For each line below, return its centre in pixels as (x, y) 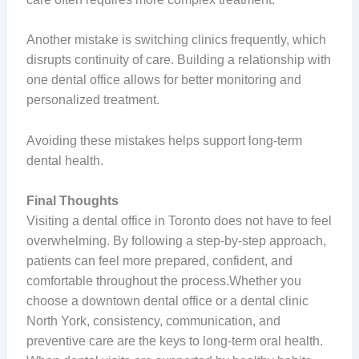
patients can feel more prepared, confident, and (159, 261)
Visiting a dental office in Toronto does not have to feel (179, 221)
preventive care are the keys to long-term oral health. (174, 341)
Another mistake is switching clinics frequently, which (176, 40)
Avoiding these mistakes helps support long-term (164, 140)
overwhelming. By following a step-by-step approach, (176, 241)
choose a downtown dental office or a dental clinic (167, 301)
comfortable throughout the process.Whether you (163, 281)
